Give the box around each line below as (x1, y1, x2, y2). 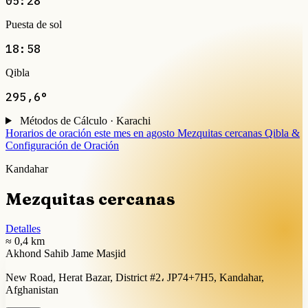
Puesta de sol (5, 18, 62, 30)
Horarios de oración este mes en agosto (5, 126, 175, 139)
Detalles (5, 222, 41, 234)
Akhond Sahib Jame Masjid (5, 247, 126, 259)
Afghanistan (5, 283, 58, 296)
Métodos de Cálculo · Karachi (19, 114, 151, 126)
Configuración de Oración (5, 139, 119, 151)
